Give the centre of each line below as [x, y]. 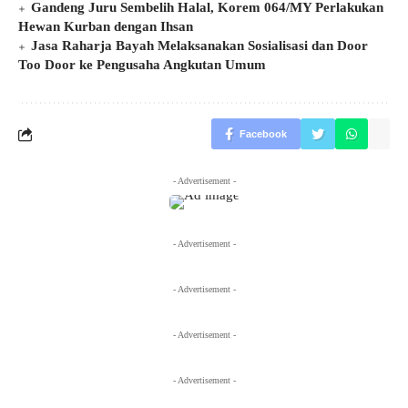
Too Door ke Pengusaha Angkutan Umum [142, 65]
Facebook [263, 134]
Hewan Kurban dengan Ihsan [106, 27]
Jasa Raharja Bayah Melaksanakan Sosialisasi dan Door [200, 46]
